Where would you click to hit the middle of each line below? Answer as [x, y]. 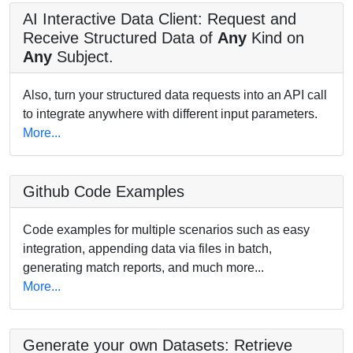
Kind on [275, 37]
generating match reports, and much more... [143, 267]
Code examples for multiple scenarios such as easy [166, 229]
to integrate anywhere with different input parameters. [170, 113]
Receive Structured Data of [120, 37]
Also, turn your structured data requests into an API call [175, 95]
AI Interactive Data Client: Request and [160, 19]
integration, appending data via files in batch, [147, 248]
